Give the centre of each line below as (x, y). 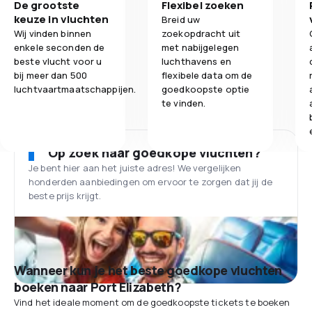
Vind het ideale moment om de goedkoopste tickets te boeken (152, 302)
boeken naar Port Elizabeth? (98, 287)
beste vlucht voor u (58, 61)
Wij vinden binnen (53, 33)
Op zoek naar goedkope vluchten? (155, 153)
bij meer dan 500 (51, 75)
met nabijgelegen (201, 47)
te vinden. (184, 103)
